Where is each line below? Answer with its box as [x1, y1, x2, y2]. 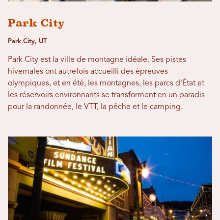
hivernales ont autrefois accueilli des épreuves [8, 68, 168, 76]
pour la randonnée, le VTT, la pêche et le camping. [8, 103, 183, 111]
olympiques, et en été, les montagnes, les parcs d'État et [8, 80, 204, 88]
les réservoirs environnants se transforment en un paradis [8, 91, 205, 100]
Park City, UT [8, 38, 47, 45]
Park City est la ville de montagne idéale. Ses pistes [8, 56, 186, 64]
